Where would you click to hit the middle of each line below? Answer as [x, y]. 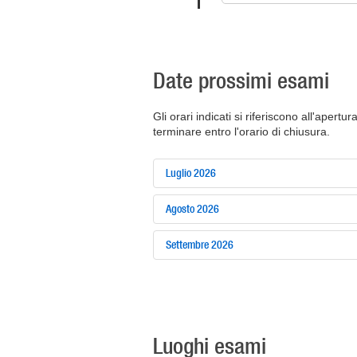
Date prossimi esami [241, 80]
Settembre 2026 [200, 245]
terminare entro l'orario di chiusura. [241, 131]
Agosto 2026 [192, 209]
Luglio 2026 [191, 173]
